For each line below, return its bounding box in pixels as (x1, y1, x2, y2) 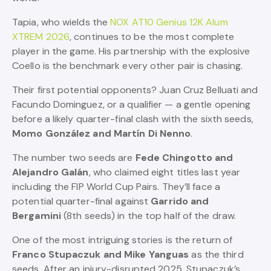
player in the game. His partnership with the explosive (12, 45, 250, 57)
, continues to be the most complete (70, 30, 235, 43)
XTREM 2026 (12, 30, 70, 43)
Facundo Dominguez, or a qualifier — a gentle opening (12, 98, 251, 111)
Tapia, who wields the (12, 16, 111, 28)
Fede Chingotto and (135, 151, 233, 164)
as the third (189, 248, 244, 261)
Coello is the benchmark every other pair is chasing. (12, 59, 243, 72)
